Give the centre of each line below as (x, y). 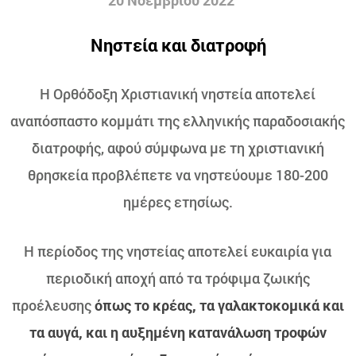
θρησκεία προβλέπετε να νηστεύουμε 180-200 (178, 175)
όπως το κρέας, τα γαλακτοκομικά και (219, 305)
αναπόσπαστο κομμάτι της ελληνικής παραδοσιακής (178, 121)
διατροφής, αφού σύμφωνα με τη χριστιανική (178, 148)
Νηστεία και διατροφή (178, 45)
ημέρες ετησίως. (178, 202)
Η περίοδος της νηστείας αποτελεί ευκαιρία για (178, 251)
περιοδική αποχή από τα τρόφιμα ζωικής (178, 278)
